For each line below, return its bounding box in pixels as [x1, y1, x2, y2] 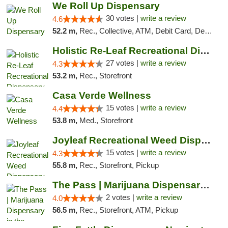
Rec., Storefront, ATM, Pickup [79, 206, 178, 214]
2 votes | [105, 193, 136, 202]
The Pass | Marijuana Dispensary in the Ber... [199, 180, 210, 190]
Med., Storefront [79, 116, 133, 125]
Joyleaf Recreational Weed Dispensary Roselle [201, 135, 211, 146]
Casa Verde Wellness [52, 90, 151, 101]
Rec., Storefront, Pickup [79, 161, 159, 169]
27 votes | [105, 59, 140, 67]
